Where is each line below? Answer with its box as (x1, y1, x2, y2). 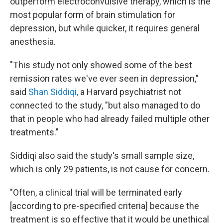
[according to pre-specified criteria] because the (10, 201, 199, 211)
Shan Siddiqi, (28, 87, 80, 97)
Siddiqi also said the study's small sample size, (10, 150, 194, 161)
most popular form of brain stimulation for (10, 9, 175, 20)
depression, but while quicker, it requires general (10, 23, 200, 33)
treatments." (10, 127, 59, 137)
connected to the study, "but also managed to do (10, 100, 200, 111)
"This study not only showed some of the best (10, 60, 192, 70)
